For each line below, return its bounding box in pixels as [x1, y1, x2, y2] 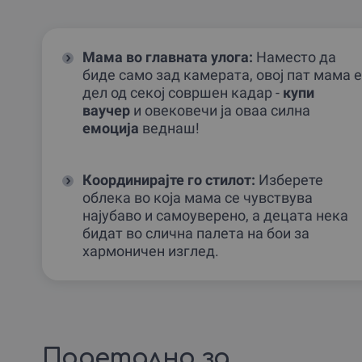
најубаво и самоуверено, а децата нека [82, 206, 348, 224]
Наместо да [253, 48, 336, 65]
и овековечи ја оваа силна [130, 101, 310, 119]
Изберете [255, 170, 323, 188]
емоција [82, 119, 139, 137]
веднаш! [139, 119, 200, 137]
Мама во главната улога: [82, 48, 253, 65]
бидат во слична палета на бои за [82, 224, 309, 242]
